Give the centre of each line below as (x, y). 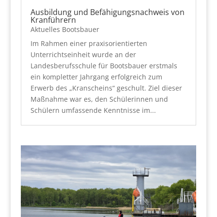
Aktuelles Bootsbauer (65, 29)
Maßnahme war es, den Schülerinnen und (99, 99)
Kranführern (53, 20)
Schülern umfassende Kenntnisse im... (93, 110)
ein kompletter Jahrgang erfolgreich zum (96, 77)
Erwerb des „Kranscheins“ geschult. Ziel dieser (106, 88)
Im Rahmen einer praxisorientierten (89, 43)
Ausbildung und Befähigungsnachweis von (107, 12)
